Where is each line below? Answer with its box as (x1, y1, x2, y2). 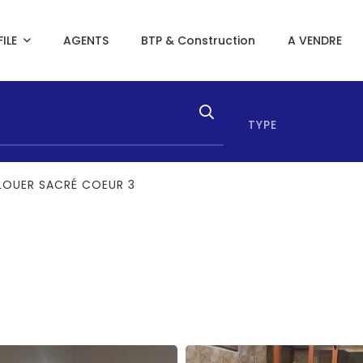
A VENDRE (287, 32, 342, 49)
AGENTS (62, 32, 109, 49)
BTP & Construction (140, 32, 255, 49)
